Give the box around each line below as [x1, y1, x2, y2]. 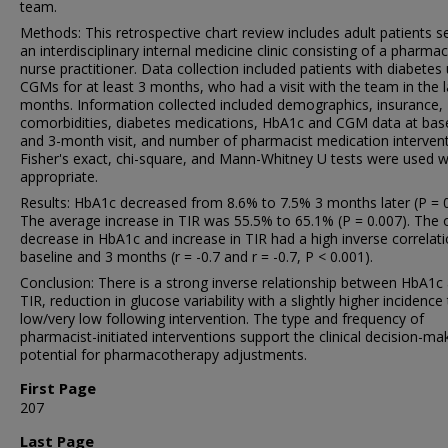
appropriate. [20, 167, 98, 186]
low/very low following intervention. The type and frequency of [20, 309, 424, 328]
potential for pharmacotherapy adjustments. [20, 345, 307, 364]
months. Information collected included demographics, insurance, [20, 95, 443, 114]
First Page [20, 378, 96, 398]
